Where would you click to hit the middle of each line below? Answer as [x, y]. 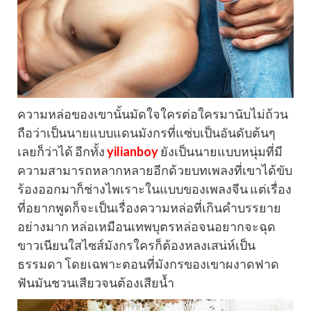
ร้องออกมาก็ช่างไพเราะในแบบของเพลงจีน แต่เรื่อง [154, 188]
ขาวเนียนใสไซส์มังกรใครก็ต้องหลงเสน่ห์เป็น [136, 245]
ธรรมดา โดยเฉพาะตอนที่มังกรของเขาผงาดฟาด [148, 263]
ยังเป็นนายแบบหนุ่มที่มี [220, 151]
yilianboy [133, 151]
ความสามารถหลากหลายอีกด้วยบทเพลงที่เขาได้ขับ [155, 170]
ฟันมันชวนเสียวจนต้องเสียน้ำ [96, 282]
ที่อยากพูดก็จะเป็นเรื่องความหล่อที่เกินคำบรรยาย [149, 207]
